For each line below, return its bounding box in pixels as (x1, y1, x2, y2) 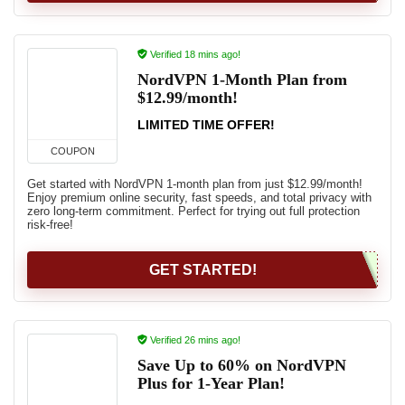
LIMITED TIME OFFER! (137, 118, 275, 132)
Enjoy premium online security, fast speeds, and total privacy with (27, 191, 372, 204)
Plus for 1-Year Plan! (137, 374, 285, 392)
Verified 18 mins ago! (147, 49, 240, 60)
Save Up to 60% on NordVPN (137, 356, 346, 374)
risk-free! (27, 218, 73, 231)
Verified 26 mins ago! (147, 334, 240, 345)
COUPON (50, 146, 95, 156)
